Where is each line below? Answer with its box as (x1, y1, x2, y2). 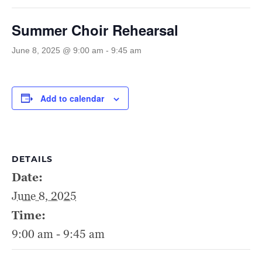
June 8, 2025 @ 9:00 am (12, 45, 104, 55)
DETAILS (12, 153, 53, 164)
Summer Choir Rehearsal (12, 19, 178, 40)
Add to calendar (40, 92, 104, 104)
